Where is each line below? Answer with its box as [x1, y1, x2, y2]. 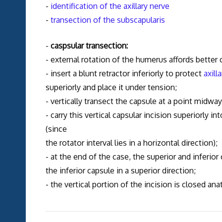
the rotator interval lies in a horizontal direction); [45, 138, 218, 148]
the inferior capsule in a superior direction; [45, 166, 196, 176]
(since [45, 124, 67, 134]
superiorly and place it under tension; [45, 82, 177, 93]
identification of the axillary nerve [50, 1, 169, 11]
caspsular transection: [50, 41, 128, 51]
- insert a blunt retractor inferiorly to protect [45, 68, 204, 79]
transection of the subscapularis [50, 15, 165, 25]
